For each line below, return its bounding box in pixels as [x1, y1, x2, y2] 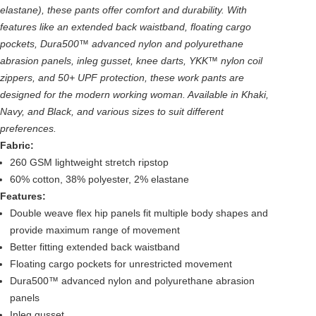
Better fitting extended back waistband [10, 241, 180, 253]
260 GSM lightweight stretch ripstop [10, 157, 169, 168]
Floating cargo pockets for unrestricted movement [10, 258, 232, 269]
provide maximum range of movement [10, 224, 180, 236]
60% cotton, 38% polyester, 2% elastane [10, 174, 189, 185]
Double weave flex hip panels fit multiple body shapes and [10, 207, 268, 219]
